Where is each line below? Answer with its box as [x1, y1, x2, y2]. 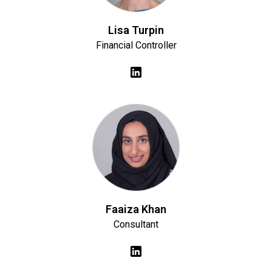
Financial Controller [95, 39, 177, 51]
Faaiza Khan [106, 203, 166, 216]
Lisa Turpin [108, 24, 164, 36]
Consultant [114, 219, 158, 230]
